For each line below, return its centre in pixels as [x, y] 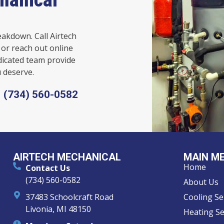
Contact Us [48, 168]
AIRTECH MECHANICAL [67, 157]
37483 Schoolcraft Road [70, 197]
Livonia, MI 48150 [58, 209]
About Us [201, 182]
